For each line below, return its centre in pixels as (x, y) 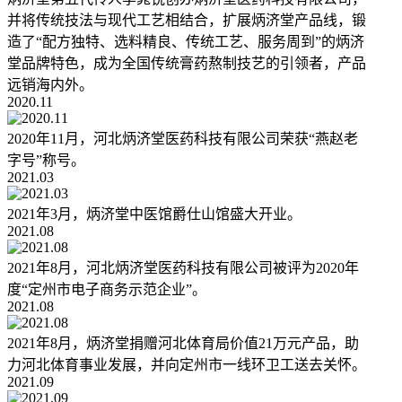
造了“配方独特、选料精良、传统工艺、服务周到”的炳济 (186, 42)
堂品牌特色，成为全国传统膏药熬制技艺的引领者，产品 (187, 64)
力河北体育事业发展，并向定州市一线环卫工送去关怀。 (187, 365)
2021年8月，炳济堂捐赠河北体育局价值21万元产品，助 (183, 344)
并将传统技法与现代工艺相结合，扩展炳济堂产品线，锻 (187, 21)
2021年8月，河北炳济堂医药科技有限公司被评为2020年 (183, 268)
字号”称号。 (46, 161)
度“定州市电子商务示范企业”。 (107, 290)
